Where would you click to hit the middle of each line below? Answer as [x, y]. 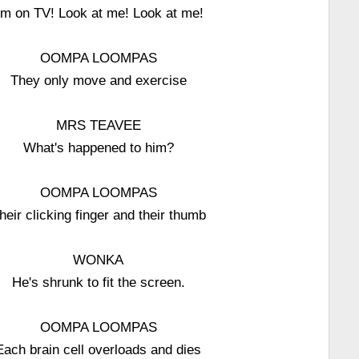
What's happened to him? [98, 147]
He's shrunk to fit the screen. [98, 282]
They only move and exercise [98, 80]
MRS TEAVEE [98, 125]
